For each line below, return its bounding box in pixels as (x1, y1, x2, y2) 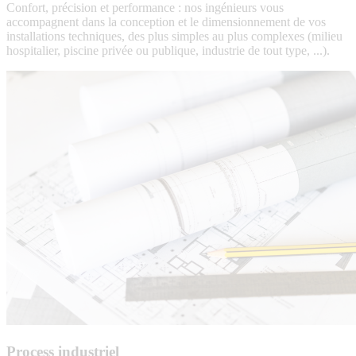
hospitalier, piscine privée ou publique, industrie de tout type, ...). (6, 44, 330, 58)
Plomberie (6, 99, 57, 114)
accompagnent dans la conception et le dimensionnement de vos (6, 15, 326, 29)
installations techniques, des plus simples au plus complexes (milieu (6, 29, 342, 44)
